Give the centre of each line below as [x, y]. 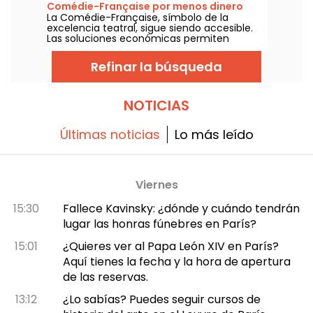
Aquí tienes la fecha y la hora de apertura [176, 261]
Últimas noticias [110, 134]
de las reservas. [105, 277]
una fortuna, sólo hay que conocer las [140, 59]
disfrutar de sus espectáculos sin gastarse [150, 49]
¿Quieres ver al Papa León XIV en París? [170, 246]
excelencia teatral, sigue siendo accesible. [150, 28]
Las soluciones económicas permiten [138, 38]
